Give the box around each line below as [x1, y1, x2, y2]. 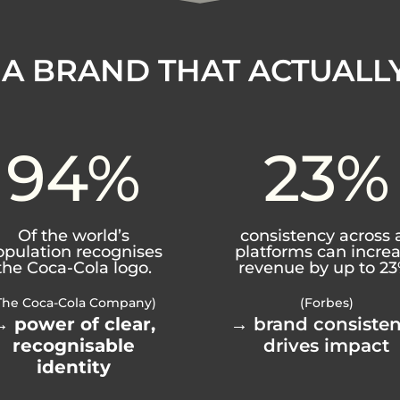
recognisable [12, 335, 135, 357]
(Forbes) [299, 295, 354, 312]
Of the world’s [17, 225, 129, 246]
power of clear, [14, 313, 156, 336]
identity [36, 356, 111, 379]
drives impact [263, 335, 390, 357]
